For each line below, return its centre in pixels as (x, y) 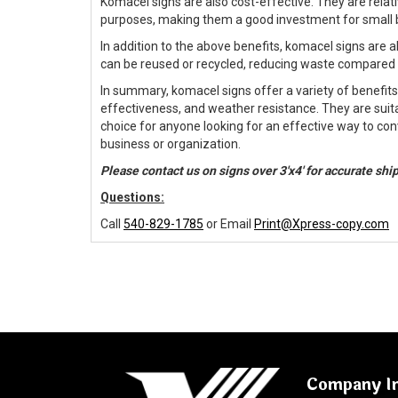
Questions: (132, 198)
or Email (229, 224)
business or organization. (171, 144)
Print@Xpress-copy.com (322, 224)
